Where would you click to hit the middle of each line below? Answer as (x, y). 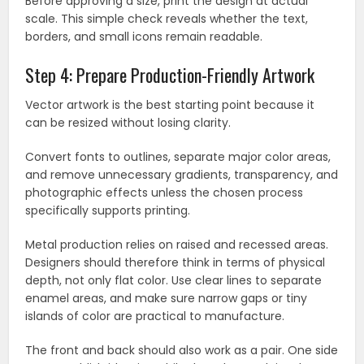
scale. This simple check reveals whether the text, (167, 19)
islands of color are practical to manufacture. (155, 316)
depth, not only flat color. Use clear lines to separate (174, 281)
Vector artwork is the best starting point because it (170, 105)
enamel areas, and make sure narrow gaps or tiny (167, 299)
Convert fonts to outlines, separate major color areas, (178, 157)
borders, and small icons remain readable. (144, 37)
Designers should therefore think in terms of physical (175, 263)
